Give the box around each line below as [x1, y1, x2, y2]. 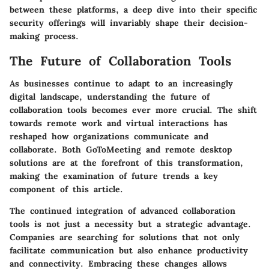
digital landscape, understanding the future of [10, 91, 210, 103]
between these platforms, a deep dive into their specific [10, 4, 257, 15]
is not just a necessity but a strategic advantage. [29, 219, 251, 230]
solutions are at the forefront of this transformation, [10, 157, 243, 169]
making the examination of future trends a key [10, 171, 218, 182]
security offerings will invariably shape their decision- [10, 17, 248, 28]
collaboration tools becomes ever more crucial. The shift [10, 104, 257, 116]
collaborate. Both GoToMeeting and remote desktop [10, 144, 232, 156]
